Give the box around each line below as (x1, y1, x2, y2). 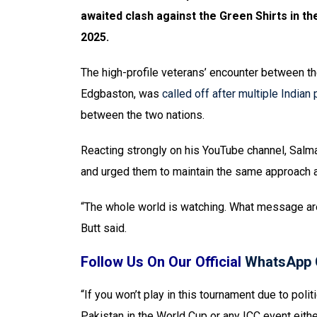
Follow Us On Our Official (81, 253, 245, 270)
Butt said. (81, 221, 127, 235)
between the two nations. (81, 108, 204, 122)
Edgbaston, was (81, 87, 162, 100)
